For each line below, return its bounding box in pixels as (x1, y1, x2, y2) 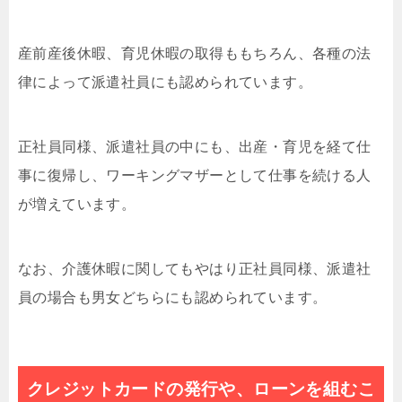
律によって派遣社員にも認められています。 (18, 74, 312, 90)
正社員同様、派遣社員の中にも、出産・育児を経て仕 (18, 139, 371, 154)
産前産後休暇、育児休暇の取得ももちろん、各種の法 (18, 46, 371, 61)
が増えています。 (18, 197, 136, 212)
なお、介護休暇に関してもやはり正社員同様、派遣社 (18, 261, 371, 276)
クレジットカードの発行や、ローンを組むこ (27, 380, 375, 398)
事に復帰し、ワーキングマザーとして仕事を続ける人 (18, 168, 371, 183)
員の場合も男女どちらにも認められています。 (18, 290, 328, 305)
